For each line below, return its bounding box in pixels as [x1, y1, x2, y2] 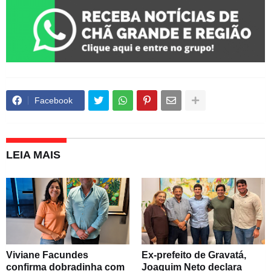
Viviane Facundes [6, 250, 88, 261]
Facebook [34, 96, 73, 106]
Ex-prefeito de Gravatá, [142, 250, 246, 261]
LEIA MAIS [6, 149, 60, 162]
